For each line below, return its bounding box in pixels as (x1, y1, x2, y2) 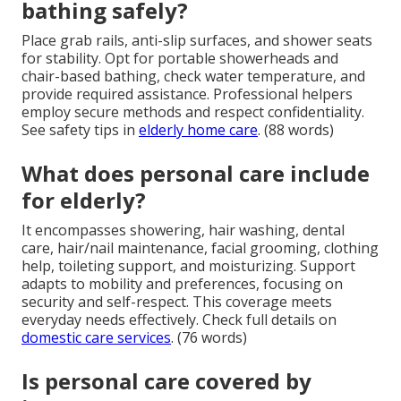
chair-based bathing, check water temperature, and (21, 66, 365, 87)
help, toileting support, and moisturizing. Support (21, 256, 355, 277)
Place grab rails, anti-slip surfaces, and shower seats (21, 30, 372, 51)
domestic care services (21, 328, 171, 348)
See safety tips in (21, 120, 139, 141)
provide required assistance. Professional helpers (21, 84, 353, 105)
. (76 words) (171, 328, 247, 348)
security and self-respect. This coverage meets (21, 292, 332, 312)
